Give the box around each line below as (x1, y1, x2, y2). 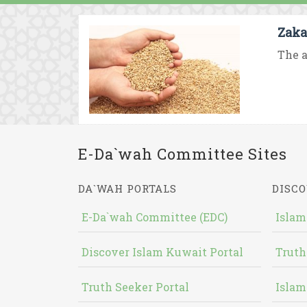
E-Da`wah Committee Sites (78, 144, 287, 164)
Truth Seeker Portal (82, 280, 189, 294)
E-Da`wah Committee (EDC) (82, 210, 228, 224)
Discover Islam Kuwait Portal (82, 245, 243, 259)
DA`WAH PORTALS (78, 182, 177, 195)
